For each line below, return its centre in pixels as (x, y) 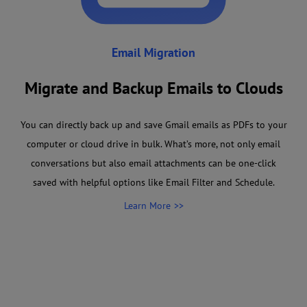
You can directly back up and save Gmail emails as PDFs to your (153, 124)
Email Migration (153, 52)
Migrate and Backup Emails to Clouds (153, 88)
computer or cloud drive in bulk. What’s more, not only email (153, 144)
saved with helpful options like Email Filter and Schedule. (153, 182)
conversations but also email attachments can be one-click (153, 163)
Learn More (147, 205)
